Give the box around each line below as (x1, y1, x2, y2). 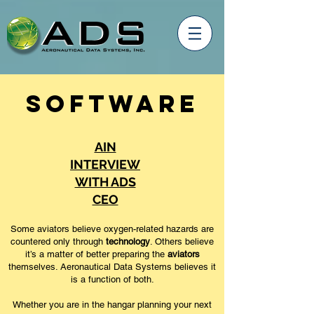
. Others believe (150, 236, 214, 247)
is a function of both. (70, 274, 154, 285)
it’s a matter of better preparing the (25, 249, 168, 259)
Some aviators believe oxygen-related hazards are (11, 224, 214, 234)
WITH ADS (74, 175, 136, 189)
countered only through (11, 236, 106, 247)
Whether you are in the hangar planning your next (13, 299, 212, 310)
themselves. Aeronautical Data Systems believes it (8, 261, 216, 272)
